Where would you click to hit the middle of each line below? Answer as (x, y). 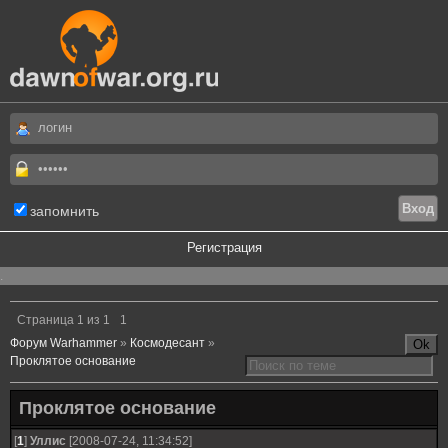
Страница (47, 320)
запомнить (64, 211)
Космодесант (167, 343)
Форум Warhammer (63, 343)
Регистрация (224, 247)
